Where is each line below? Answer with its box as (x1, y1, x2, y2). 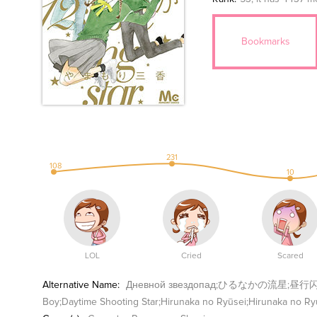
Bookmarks (241, 37, 290, 47)
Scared (277, 252, 304, 260)
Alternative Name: (42, 280, 120, 290)
